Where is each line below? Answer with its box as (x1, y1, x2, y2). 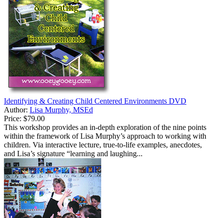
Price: (4, 114, 21, 123)
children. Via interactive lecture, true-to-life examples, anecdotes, (4, 141, 202, 149)
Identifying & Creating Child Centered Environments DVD (4, 97, 186, 106)
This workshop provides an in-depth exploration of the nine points (4, 123, 206, 132)
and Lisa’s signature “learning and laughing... (4, 149, 143, 158)
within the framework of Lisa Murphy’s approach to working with (4, 132, 206, 141)
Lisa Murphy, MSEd (30, 106, 93, 114)
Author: (4, 106, 30, 114)
